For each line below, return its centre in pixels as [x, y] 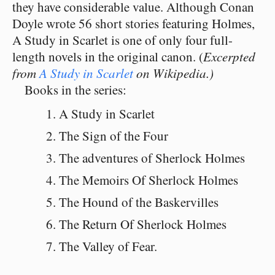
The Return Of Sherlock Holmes [143, 224]
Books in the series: [76, 90]
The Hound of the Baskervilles [139, 202]
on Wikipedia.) [173, 73]
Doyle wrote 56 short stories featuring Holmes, [134, 23]
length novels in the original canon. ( [108, 56]
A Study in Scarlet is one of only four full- [122, 40]
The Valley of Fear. [110, 246]
